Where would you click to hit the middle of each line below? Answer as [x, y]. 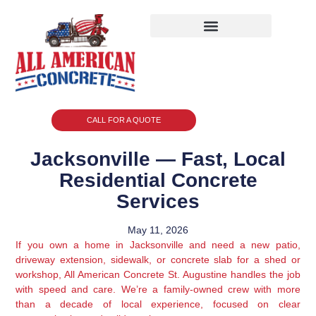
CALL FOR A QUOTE [123, 120]
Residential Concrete [158, 180]
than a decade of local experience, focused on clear [158, 304]
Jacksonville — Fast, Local [158, 159]
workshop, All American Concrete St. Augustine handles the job [158, 274]
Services [158, 201]
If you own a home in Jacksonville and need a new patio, [158, 244]
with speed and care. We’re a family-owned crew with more [158, 289]
